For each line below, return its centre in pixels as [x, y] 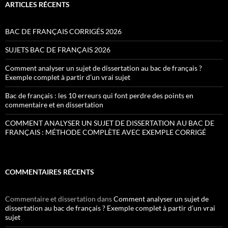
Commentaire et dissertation [50, 199]
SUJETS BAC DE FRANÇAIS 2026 [58, 50]
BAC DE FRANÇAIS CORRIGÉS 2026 [63, 31]
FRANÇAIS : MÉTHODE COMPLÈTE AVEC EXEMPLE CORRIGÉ [106, 132]
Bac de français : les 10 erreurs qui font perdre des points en [99, 95]
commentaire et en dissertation [54, 105]
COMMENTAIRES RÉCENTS [50, 172]
